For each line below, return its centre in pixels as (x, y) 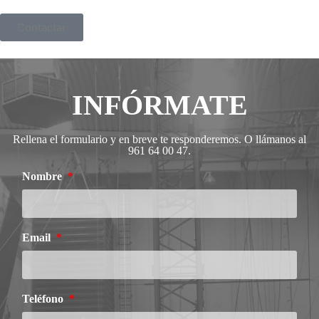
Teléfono (45, 299)
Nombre (44, 177)
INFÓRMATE (159, 105)
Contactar (42, 28)
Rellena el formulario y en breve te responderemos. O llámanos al (159, 140)
